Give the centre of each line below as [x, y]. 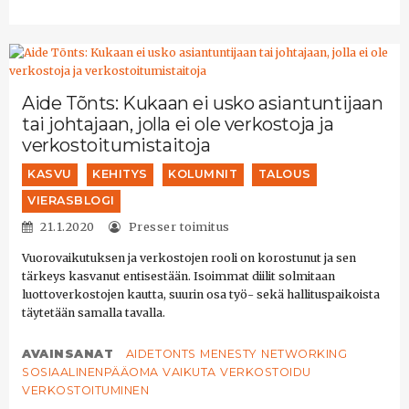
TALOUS [284, 174]
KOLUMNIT [203, 174]
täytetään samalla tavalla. [94, 312]
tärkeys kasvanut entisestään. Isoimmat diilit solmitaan [178, 276]
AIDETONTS [161, 354]
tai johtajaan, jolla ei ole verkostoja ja [178, 125]
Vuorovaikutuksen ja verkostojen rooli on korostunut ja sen [189, 257]
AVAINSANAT [70, 354]
